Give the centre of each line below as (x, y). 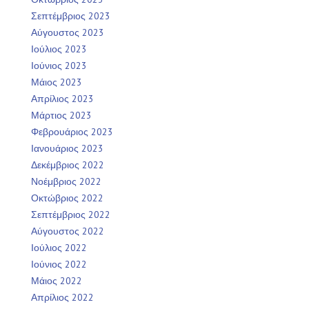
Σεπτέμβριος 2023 (71, 16)
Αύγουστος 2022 (68, 231)
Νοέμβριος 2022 (66, 182)
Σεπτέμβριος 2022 (71, 215)
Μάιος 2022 (57, 281)
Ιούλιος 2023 (59, 49)
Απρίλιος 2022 (62, 298)
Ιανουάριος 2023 (67, 149)
